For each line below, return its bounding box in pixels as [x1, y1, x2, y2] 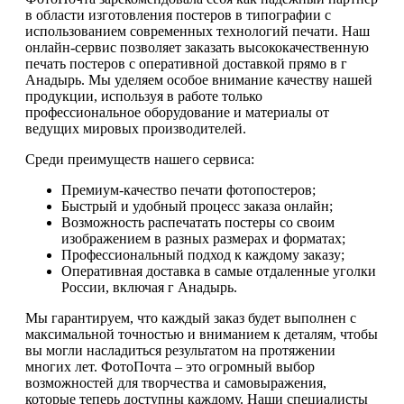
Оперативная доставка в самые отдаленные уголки [61, 263, 376, 280]
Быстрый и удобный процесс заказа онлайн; [61, 198, 333, 215]
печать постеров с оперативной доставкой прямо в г [25, 56, 347, 72]
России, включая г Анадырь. [61, 280, 237, 296]
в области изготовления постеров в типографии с [25, 7, 331, 23]
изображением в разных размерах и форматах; [61, 231, 345, 247]
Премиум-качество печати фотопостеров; [61, 182, 316, 198]
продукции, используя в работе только [25, 88, 262, 105]
